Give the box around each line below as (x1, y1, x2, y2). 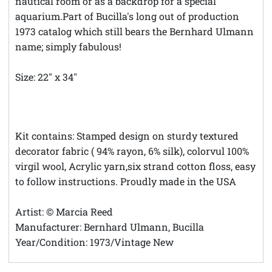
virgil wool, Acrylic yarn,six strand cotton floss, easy (15, 159, 256, 172)
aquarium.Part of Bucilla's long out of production (15, 9, 239, 22)
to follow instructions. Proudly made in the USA (15, 174, 236, 188)
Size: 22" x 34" (15, 70, 77, 83)
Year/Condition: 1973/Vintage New (15, 235, 174, 248)
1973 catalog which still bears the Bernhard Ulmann (15, 24, 254, 38)
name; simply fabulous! (15, 39, 121, 53)
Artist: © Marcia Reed (15, 205, 113, 218)
